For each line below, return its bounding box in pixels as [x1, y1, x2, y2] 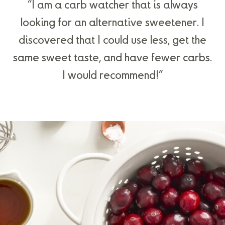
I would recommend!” [62, 70, 163, 81]
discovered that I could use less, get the [19, 35, 206, 46]
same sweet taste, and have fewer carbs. [13, 52, 212, 64]
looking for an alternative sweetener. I [21, 17, 204, 29]
